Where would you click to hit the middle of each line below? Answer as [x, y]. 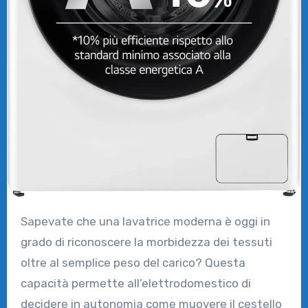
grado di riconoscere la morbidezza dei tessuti [146, 242]
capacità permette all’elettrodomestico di [135, 283]
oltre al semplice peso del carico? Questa [133, 262]
